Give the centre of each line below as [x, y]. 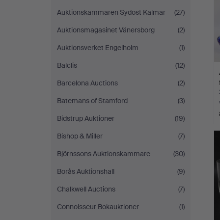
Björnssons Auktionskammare [104, 154]
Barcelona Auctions [87, 83]
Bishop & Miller [80, 136]
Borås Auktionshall [86, 171]
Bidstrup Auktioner [86, 118]
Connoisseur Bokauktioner [98, 207]
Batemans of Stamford [92, 101]
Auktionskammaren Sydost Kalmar [111, 12]
